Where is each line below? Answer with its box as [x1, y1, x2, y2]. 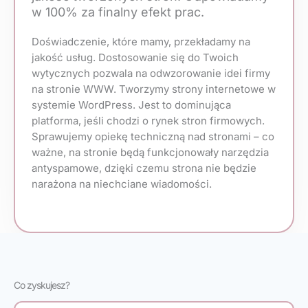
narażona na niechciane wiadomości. [32, 177, 212, 190]
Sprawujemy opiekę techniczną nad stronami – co [32, 129, 274, 143]
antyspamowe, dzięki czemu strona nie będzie [32, 161, 256, 175]
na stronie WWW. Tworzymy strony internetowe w [32, 82, 276, 96]
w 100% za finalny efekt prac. [32, 4, 204, 19]
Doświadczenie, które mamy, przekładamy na [32, 34, 250, 48]
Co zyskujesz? [14, 278, 69, 291]
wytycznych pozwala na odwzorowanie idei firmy [32, 66, 270, 80]
